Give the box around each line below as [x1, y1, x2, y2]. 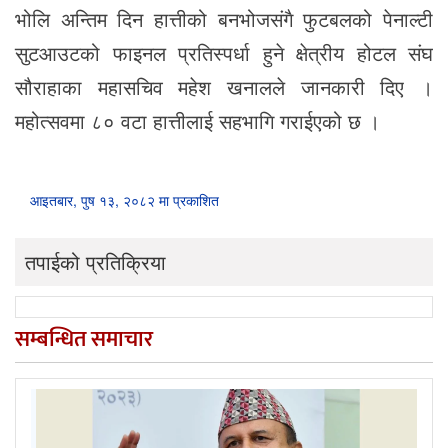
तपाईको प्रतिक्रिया [25, 247, 166, 277]
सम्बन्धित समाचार [15, 321, 153, 359]
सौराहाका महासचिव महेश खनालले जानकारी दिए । [15, 72, 433, 102]
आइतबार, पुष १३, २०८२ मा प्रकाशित [30, 190, 219, 211]
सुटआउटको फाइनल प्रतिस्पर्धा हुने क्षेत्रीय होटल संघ [15, 38, 433, 68]
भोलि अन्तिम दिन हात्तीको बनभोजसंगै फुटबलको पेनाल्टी [15, 4, 433, 34]
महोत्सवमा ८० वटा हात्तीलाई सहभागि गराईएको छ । [15, 106, 380, 136]
